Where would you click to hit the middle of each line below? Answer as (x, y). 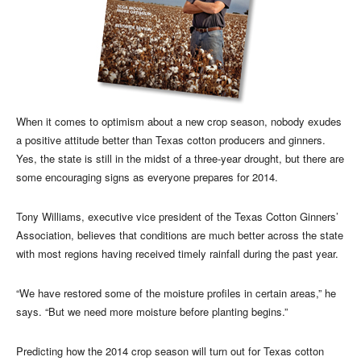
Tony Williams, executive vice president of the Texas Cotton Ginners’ (177, 216)
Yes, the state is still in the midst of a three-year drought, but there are (180, 158)
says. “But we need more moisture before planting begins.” (152, 311)
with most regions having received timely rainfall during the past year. (177, 253)
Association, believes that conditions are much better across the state (180, 234)
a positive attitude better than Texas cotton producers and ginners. (171, 139)
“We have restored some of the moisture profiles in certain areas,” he (176, 293)
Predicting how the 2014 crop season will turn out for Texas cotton (170, 351)
